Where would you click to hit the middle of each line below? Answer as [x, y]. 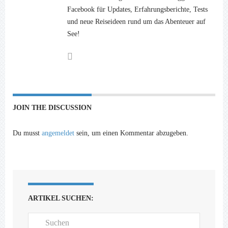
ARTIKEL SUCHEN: [61, 198]
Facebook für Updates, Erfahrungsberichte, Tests [137, 9]
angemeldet [58, 133]
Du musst [27, 133]
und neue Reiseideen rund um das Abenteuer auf [136, 22]
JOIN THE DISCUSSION [52, 108]
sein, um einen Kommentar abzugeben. [131, 133]
